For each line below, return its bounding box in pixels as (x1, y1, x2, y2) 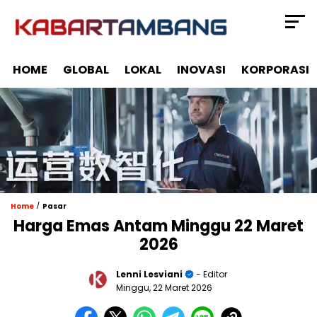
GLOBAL (63, 61, 109, 78)
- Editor (194, 268, 227, 281)
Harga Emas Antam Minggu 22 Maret (13, 214, 304, 237)
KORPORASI (241, 61, 309, 78)
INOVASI (177, 61, 226, 78)
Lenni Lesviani (116, 268, 183, 281)
